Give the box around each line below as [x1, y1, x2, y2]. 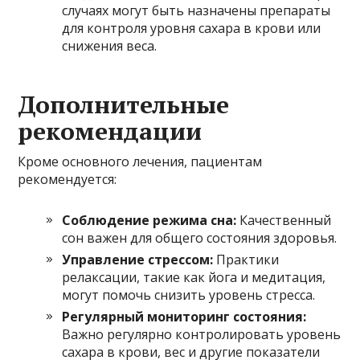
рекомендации [18, 115, 202, 148]
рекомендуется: [18, 170, 117, 189]
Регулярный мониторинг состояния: [62, 308, 307, 326]
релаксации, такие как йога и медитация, [62, 268, 326, 287]
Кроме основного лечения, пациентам [18, 153, 263, 171]
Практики [213, 251, 280, 269]
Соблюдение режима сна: [62, 211, 237, 230]
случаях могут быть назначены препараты [62, 2, 331, 20]
